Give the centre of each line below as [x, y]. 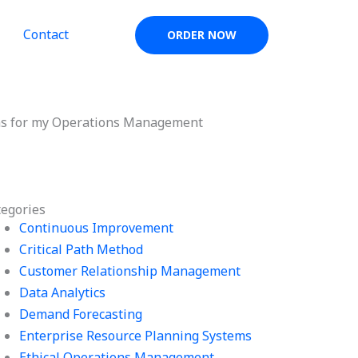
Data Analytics [63, 292]
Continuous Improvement [97, 228]
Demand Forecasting [81, 314]
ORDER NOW [202, 35]
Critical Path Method [82, 249]
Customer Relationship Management [130, 271]
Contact [46, 34]
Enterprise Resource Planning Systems [136, 336]
